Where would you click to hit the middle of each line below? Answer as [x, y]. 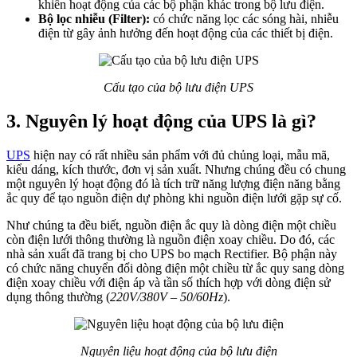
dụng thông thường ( [58, 296]
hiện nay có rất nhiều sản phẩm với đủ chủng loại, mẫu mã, [180, 155]
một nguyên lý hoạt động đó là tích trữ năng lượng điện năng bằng [173, 183]
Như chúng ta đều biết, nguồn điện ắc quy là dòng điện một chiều [171, 225]
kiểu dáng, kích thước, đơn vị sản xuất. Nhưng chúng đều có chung [176, 169]
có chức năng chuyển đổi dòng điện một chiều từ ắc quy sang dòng [175, 268]
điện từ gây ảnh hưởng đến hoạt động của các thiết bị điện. [186, 33]
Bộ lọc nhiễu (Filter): [94, 18]
